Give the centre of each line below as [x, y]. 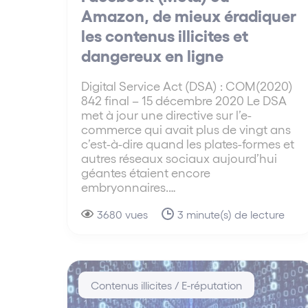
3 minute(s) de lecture [231, 214]
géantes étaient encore [146, 173]
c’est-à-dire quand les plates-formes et [188, 144]
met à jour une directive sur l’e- [166, 115]
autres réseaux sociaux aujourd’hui [179, 158]
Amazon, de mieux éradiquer [189, 15]
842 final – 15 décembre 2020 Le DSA [184, 100]
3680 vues [122, 214]
